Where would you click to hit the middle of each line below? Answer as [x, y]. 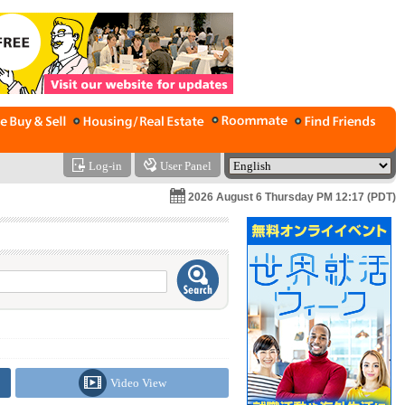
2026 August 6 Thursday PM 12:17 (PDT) [292, 197]
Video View [138, 383]
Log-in [105, 166]
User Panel [186, 166]
